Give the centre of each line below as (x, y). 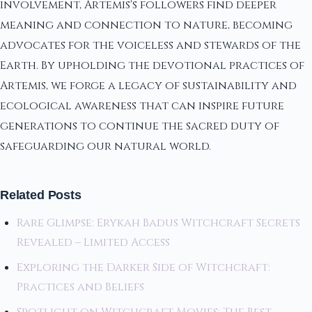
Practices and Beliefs (82, 287)
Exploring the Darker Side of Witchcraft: (143, 268)
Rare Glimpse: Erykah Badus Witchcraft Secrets (158, 223)
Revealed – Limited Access (93, 243)
